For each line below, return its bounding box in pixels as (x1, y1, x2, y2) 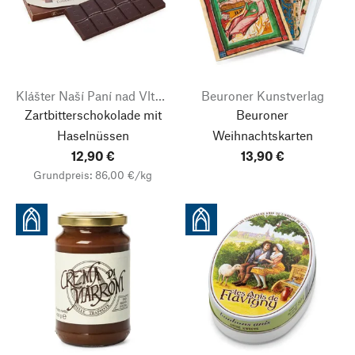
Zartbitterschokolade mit (24, 107, 162, 122)
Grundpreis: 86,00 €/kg (33, 168, 152, 181)
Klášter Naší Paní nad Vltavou (155, 88, 165, 103)
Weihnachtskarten (212, 128, 313, 143)
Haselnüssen (56, 128, 129, 143)
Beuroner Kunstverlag (200, 88, 324, 103)
